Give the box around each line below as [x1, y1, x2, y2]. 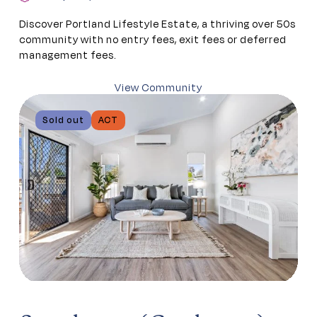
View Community [115, 81, 202, 96]
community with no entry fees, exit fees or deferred [19, 33, 287, 48]
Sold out [42, 113, 84, 127]
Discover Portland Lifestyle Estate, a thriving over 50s [19, 17, 296, 33]
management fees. [19, 48, 117, 64]
